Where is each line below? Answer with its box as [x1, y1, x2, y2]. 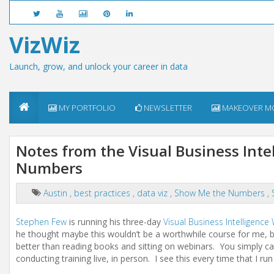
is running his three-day [67, 216, 163, 228]
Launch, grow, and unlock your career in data [9, 61, 188, 72]
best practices [74, 187, 133, 199]
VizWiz [9, 30, 80, 60]
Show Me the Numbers [174, 187, 267, 199]
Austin [43, 187, 70, 199]
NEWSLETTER [142, 102, 192, 113]
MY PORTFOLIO [57, 102, 116, 113]
